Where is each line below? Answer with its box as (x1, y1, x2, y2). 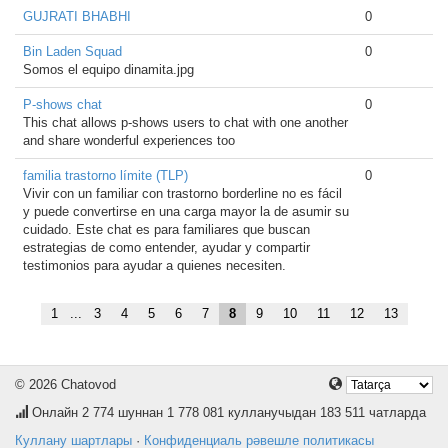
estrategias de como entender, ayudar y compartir (23, 240, 310, 255)
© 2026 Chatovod (15, 377, 116, 392)
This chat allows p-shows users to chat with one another (23, 115, 348, 130)
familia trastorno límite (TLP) (23, 168, 188, 183)
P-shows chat (23, 97, 102, 112)
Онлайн (28, 405, 82, 420)
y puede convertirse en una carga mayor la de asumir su (23, 204, 349, 219)
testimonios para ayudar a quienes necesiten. (23, 258, 286, 273)
